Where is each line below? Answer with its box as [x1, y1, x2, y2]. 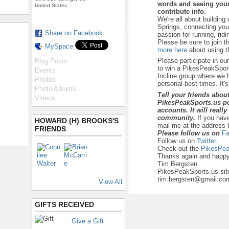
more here [157, 45, 187, 54]
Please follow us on [157, 129, 220, 137]
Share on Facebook [45, 29, 103, 37]
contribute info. [157, 7, 206, 15]
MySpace [45, 42, 73, 50]
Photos [35, 76, 56, 83]
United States [35, 3, 67, 8]
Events [35, 66, 56, 74]
